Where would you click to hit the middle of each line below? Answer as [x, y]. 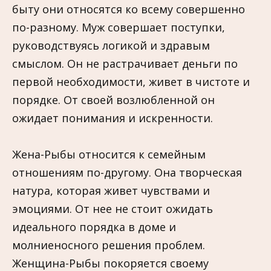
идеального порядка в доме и [94, 227]
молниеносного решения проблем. [109, 245]
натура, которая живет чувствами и [111, 191]
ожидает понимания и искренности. [113, 118]
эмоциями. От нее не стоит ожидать [113, 209]
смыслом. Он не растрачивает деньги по [125, 63]
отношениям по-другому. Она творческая [127, 173]
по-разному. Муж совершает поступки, [119, 27]
